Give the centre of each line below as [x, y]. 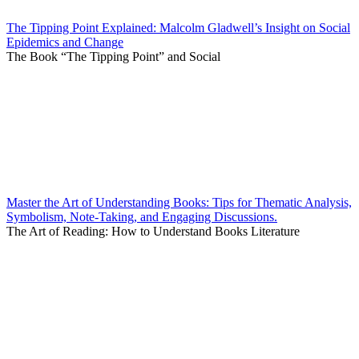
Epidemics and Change [65, 42]
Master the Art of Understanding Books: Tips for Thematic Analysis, [179, 203]
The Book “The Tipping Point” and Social [113, 57]
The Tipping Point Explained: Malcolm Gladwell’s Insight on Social [178, 28]
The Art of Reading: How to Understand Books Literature [153, 232]
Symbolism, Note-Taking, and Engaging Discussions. [142, 217]
